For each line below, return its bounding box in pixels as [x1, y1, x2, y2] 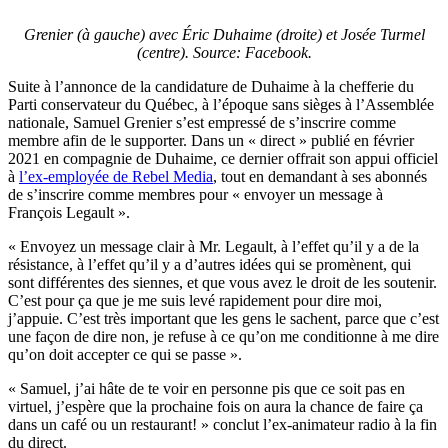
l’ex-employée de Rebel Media [19, 167, 213, 185]
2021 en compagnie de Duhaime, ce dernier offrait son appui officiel [8, 149, 438, 167]
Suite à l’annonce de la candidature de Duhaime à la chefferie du [8, 77, 414, 95]
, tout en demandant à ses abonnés [213, 167, 427, 185]
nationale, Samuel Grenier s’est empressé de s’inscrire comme [8, 113, 396, 131]
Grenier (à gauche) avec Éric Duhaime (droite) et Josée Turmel [23, 25, 425, 43]
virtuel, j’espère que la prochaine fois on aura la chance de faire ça [8, 397, 423, 415]
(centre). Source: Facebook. [136, 43, 312, 61]
